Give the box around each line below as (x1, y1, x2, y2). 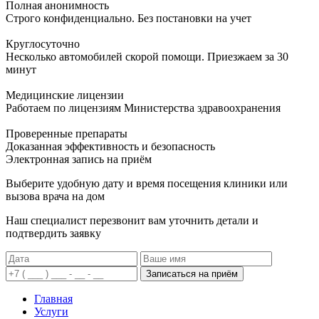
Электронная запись (6, 152, 104, 165)
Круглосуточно (6, 37, 80, 50)
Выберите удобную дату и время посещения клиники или (6, 177, 288, 189)
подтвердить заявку (6, 226, 101, 239)
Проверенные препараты (6, 127, 127, 140)
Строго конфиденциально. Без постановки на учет (6, 11, 251, 24)
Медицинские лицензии (6, 88, 124, 101)
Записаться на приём (146, 268, 238, 279)
